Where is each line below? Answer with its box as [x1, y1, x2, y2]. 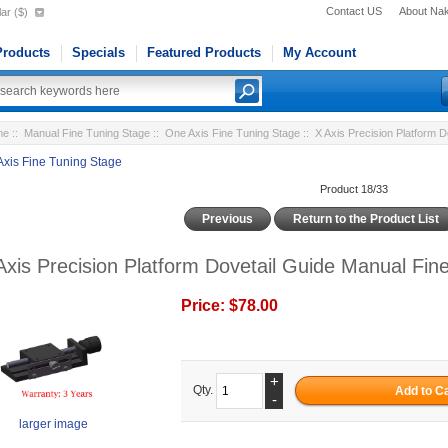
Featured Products [147, 45, 261, 60]
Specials [72, 45, 125, 60]
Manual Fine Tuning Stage [24, 127, 151, 139]
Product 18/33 [319, 183, 388, 196]
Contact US [326, 5, 382, 17]
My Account [283, 45, 356, 60]
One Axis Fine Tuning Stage [165, 127, 301, 139]
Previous [199, 211, 257, 225]
